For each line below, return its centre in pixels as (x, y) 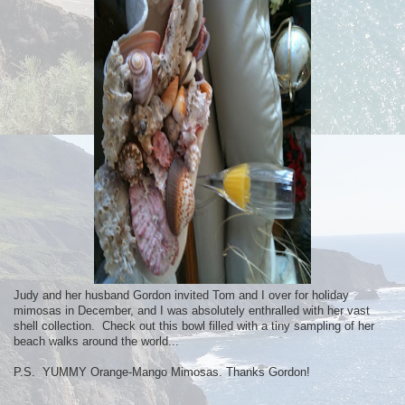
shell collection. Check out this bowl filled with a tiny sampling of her (194, 325)
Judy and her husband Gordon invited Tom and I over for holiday (181, 295)
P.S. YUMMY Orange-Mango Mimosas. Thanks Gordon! (162, 372)
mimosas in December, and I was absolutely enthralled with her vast (192, 310)
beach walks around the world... (96, 341)
